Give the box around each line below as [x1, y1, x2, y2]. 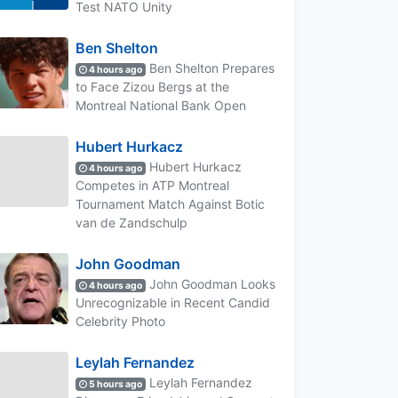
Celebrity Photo [76, 313, 165, 329]
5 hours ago [87, 378, 143, 390]
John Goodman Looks [146, 275, 276, 291]
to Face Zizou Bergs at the [76, 78, 229, 94]
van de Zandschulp [76, 214, 187, 230]
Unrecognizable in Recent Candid [76, 294, 270, 310]
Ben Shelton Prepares [146, 60, 275, 76]
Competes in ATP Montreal [76, 177, 229, 193]
